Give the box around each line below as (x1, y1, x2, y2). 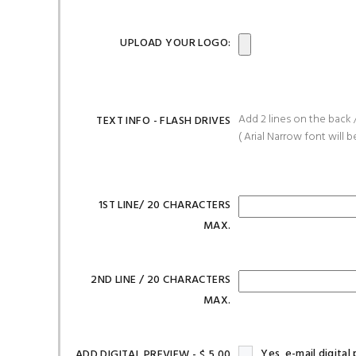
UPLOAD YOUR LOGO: (120, 34, 231, 52)
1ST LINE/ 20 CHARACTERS (98, 196, 231, 215)
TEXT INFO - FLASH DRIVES (96, 112, 231, 130)
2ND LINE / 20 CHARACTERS (91, 271, 231, 289)
